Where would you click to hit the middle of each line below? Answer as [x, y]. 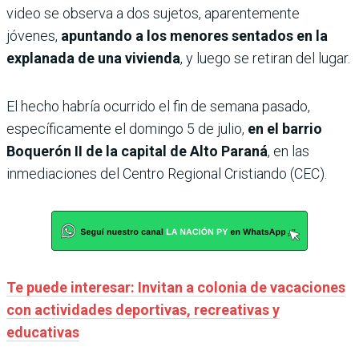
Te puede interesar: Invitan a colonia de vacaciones [176, 287]
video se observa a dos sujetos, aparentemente [153, 13]
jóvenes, [34, 36]
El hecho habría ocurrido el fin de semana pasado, [158, 106]
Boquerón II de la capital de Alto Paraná [137, 151]
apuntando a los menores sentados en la [194, 36]
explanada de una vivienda [93, 58]
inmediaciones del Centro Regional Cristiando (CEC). [167, 173]
